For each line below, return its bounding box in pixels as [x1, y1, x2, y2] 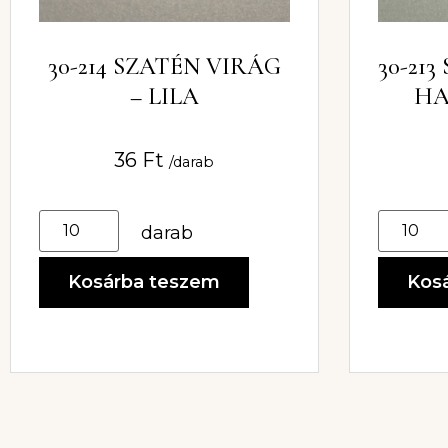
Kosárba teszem [68, 270, 220, 293]
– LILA [129, 81, 199, 111]
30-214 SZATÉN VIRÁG [47, 51, 281, 81]
